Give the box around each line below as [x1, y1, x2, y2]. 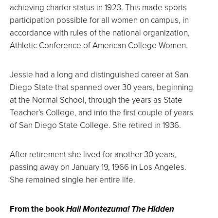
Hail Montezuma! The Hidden [64, 203, 174, 215]
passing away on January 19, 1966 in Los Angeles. [10, 161, 186, 172]
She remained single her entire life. [10, 174, 135, 185]
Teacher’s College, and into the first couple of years [10, 107, 193, 118]
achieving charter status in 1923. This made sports [10, 1, 187, 13]
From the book [10, 203, 64, 215]
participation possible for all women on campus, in [10, 14, 189, 25]
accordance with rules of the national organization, [10, 27, 190, 38]
